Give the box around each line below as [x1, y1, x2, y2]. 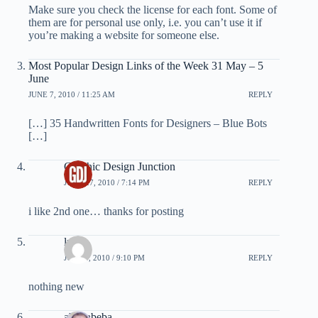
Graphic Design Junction [64, 160, 175, 173]
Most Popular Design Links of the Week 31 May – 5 [28, 60, 263, 72]
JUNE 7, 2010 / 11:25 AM [28, 89, 115, 99]
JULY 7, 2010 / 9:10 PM [64, 253, 145, 262]
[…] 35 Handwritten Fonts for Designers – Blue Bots [28, 117, 267, 130]
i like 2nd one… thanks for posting [28, 205, 184, 218]
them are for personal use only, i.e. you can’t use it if [28, 16, 262, 29]
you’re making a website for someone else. [28, 29, 219, 42]
